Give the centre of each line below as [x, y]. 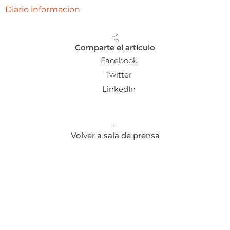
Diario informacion [43, 10]
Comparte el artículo [115, 48]
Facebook [119, 61]
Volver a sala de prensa [115, 136]
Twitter [119, 75]
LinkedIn [119, 89]
